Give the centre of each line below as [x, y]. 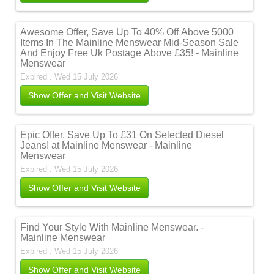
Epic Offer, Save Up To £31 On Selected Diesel [122, 135]
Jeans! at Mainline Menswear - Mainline [106, 145]
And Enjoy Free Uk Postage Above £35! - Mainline [130, 53]
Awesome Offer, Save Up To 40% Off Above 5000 [127, 32]
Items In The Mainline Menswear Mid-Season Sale [130, 43]
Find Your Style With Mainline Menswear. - [112, 227]
